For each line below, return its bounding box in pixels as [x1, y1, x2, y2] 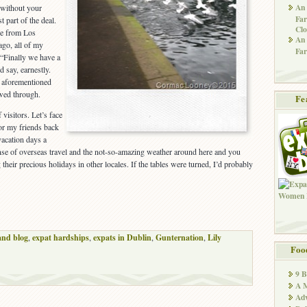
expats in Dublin [93, 232, 151, 244]
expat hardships [32, 232, 89, 244]
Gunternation [156, 232, 204, 244]
